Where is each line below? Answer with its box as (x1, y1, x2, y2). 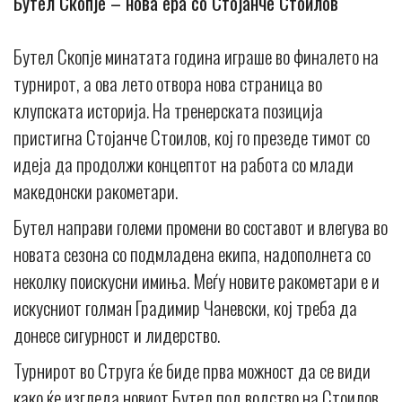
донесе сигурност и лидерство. (13, 320, 220, 349)
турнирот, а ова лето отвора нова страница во (13, 69, 322, 98)
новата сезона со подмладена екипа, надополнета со (13, 240, 371, 268)
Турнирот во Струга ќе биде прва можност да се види (13, 356, 371, 385)
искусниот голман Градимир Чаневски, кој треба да (13, 293, 357, 322)
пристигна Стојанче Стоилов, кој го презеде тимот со (13, 123, 370, 152)
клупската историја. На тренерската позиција (13, 96, 323, 125)
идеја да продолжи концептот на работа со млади (13, 150, 354, 179)
